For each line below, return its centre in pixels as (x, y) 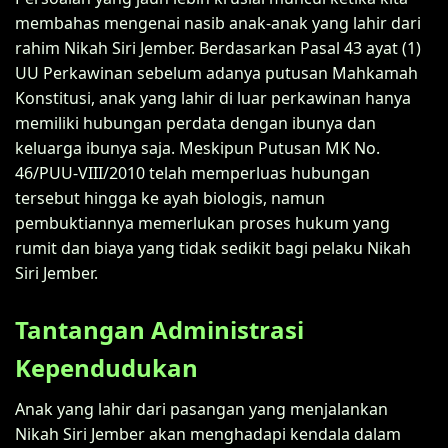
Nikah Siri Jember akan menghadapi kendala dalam (208, 433)
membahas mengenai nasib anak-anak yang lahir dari (218, 22)
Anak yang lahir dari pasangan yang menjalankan (201, 408)
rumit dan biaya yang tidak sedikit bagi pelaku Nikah (213, 247)
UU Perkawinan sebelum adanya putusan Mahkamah (216, 72)
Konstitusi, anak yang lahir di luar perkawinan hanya (213, 97)
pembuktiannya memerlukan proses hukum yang (202, 222)
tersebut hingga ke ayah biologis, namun (170, 197)
